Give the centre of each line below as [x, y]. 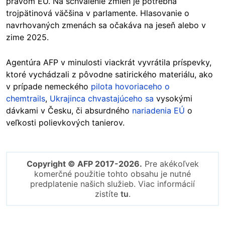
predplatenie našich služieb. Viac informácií [113, 184]
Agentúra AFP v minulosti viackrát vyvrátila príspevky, [109, 62]
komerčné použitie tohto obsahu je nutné [113, 174]
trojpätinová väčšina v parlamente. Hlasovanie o [98, 13]
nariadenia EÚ [158, 110]
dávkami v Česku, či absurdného [69, 110]
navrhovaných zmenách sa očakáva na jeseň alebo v [106, 25]
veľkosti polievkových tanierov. [65, 122]
